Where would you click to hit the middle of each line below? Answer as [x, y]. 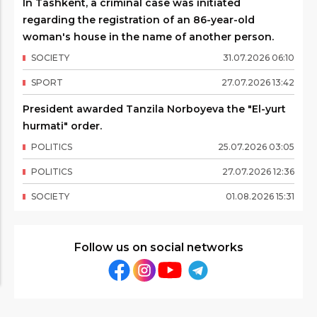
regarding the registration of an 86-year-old [139, 20]
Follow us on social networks [158, 247]
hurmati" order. [62, 126]
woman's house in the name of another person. [148, 37]
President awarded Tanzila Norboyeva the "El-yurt [154, 109]
